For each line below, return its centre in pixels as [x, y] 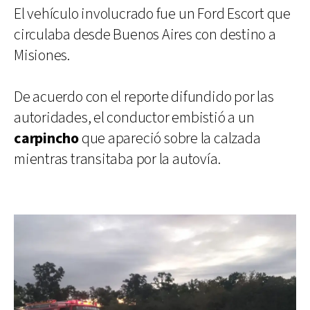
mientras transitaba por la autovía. [117, 159]
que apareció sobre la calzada [170, 138]
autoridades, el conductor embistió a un [134, 118]
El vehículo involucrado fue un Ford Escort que [152, 14]
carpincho [47, 138]
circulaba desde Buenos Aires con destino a [145, 35]
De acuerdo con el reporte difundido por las [144, 97]
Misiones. [42, 55]
